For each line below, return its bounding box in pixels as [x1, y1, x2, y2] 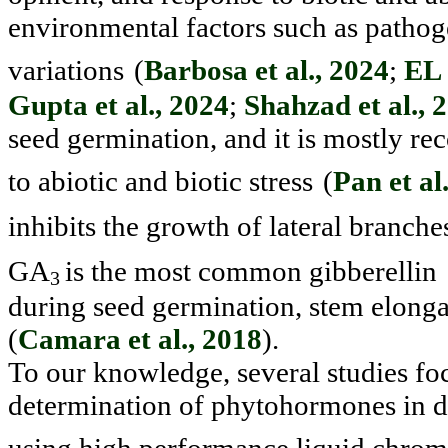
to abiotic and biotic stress [8, 164, 313, 197]
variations [8, 53, 124, 86]
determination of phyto [8, 389, 279, 422]
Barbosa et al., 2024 [144, 53, 389, 86]
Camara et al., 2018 [18, 323, 262, 356]
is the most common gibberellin [65, 254, 437, 287]
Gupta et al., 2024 [8, 88, 229, 121]
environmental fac [8, 10, 222, 43]
